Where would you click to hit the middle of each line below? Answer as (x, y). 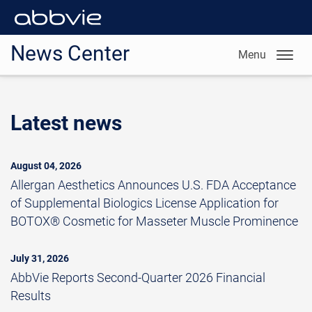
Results (31, 296)
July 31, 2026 (40, 258)
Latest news (66, 123)
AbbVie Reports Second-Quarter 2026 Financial (138, 278)
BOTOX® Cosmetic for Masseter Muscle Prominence (154, 221)
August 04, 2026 (46, 166)
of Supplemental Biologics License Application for (145, 203)
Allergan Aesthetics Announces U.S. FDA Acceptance (153, 185)
